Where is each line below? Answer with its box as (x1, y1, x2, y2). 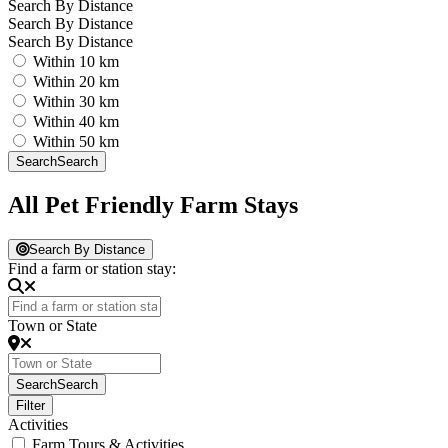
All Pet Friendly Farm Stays (8, 191, 298, 218)
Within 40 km (33, 113, 119, 130)
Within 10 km (33, 53, 119, 70)
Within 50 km (33, 133, 119, 150)
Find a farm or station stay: (8, 259, 176, 277)
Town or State (8, 316, 97, 334)
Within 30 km (33, 93, 119, 110)
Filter (16, 397, 45, 413)
